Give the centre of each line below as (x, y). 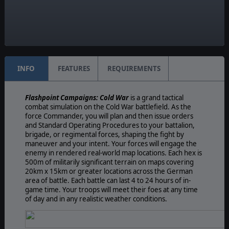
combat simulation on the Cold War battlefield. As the (108, 107)
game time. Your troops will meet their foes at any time (111, 189)
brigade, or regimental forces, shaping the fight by (104, 134)
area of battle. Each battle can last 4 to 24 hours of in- (108, 180)
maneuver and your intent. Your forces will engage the (111, 143)
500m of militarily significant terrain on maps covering (109, 162)
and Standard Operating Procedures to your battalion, (110, 125)
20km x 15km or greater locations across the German (109, 171)
